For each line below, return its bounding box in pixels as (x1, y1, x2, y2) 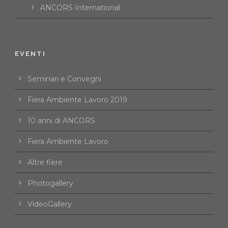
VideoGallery (27, 199, 72, 209)
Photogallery (27, 179, 73, 188)
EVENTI (15, 50, 46, 58)
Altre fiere (27, 158, 63, 167)
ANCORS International (40, 3, 120, 13)
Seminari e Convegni (27, 74, 101, 84)
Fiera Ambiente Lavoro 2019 (27, 95, 127, 105)
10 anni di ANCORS (27, 116, 95, 126)
